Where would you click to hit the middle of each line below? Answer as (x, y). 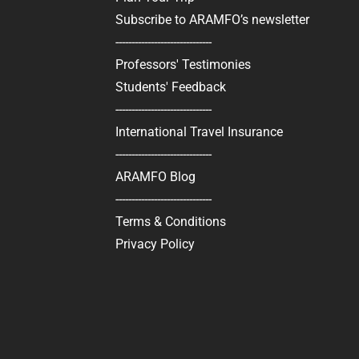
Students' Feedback (170, 87)
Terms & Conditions (170, 222)
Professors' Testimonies (183, 65)
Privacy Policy (155, 244)
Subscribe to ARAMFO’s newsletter (212, 20)
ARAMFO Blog (155, 177)
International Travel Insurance (199, 132)
